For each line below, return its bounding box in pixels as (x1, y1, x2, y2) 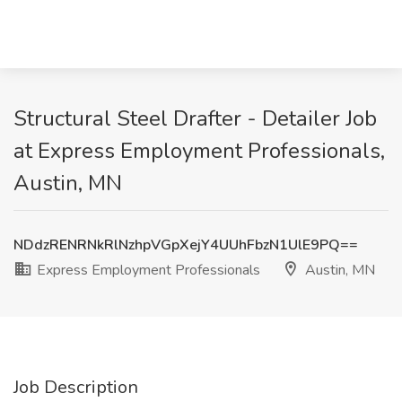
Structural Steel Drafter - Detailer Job (13, 104, 377, 133)
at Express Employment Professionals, (13, 136, 385, 165)
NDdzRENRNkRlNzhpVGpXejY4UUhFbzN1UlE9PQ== (13, 235, 358, 255)
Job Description (13, 375, 138, 399)
